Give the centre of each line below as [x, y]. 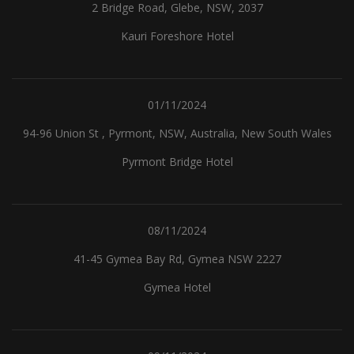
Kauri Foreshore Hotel [177, 36]
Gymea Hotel [177, 287]
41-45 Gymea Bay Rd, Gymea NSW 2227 [177, 259]
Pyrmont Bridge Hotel [177, 162]
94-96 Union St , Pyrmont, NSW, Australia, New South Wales [177, 133]
